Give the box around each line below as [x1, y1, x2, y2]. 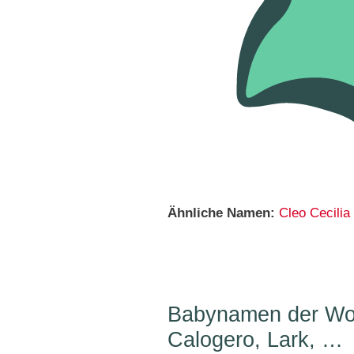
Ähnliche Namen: [168, 205, 275, 220]
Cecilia [310, 205, 350, 220]
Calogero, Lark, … [168, 328, 343, 352]
